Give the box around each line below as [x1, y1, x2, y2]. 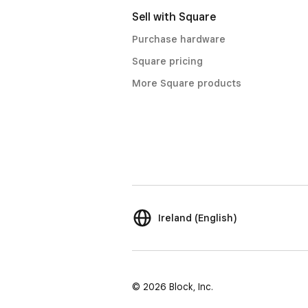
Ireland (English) [158, 212, 236, 223]
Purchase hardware [132, 34, 225, 45]
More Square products [132, 78, 241, 89]
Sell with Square [132, 10, 216, 23]
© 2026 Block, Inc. [132, 281, 213, 292]
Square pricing [132, 56, 203, 67]
